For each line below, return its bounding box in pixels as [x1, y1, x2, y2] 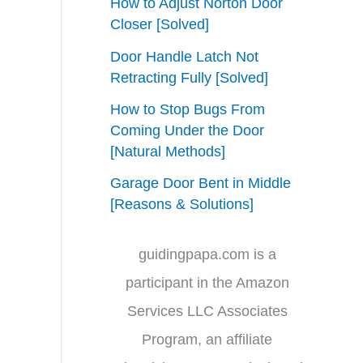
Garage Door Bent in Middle [110, 175, 291, 192]
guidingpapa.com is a [138, 246, 276, 263]
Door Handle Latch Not [110, 48, 258, 65]
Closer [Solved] [110, 16, 209, 33]
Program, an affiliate [142, 331, 272, 348]
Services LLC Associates [126, 302, 288, 319]
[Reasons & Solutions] [110, 196, 254, 213]
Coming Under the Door [110, 122, 264, 139]
